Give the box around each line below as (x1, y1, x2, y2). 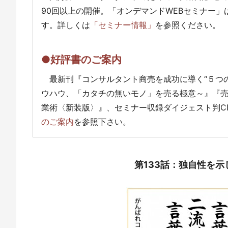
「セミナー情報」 (90, 19, 155, 30)
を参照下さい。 (74, 116, 131, 127)
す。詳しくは (41, 19, 90, 30)
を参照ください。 (155, 19, 220, 30)
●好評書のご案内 (41, 53, 122, 66)
